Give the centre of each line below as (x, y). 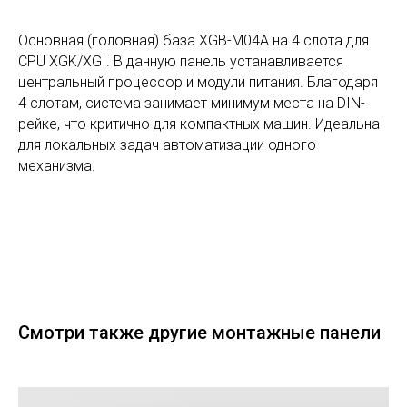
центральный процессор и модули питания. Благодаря (198, 82)
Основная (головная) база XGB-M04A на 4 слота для (194, 40)
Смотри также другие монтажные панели (199, 332)
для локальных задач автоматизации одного (167, 144)
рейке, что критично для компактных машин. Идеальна (199, 124)
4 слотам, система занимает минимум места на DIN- (192, 103)
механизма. (57, 165)
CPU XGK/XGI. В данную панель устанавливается (181, 61)
